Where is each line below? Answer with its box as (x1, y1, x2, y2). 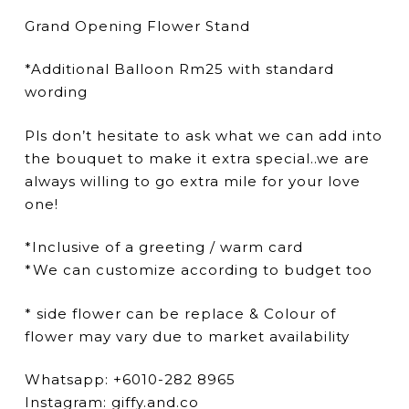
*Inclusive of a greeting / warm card (24, 238, 303, 257)
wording (24, 83, 88, 101)
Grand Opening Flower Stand (24, 16, 250, 35)
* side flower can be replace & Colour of (24, 304, 336, 322)
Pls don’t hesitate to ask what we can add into (24, 126, 383, 144)
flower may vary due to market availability (24, 327, 350, 345)
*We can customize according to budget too (24, 261, 372, 279)
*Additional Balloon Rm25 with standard (24, 60, 334, 79)
